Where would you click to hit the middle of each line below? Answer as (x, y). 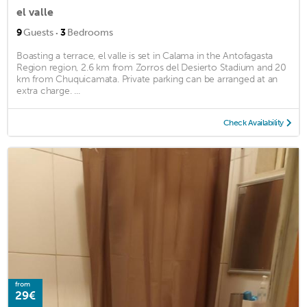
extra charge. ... (48, 90)
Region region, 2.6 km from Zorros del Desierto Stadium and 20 (151, 67)
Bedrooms (90, 32)
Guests (38, 32)
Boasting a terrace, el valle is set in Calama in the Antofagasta (145, 56)
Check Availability (253, 122)
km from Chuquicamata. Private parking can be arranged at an (147, 79)
